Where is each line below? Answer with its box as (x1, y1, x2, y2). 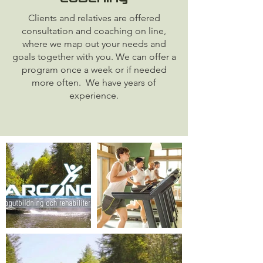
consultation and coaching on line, (22, 25, 166, 36)
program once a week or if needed (21, 64, 167, 75)
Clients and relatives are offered (28, 12, 160, 23)
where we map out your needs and (22, 38, 166, 49)
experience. (69, 90, 119, 101)
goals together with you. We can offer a (12, 51, 176, 62)
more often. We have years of (32, 77, 156, 88)
